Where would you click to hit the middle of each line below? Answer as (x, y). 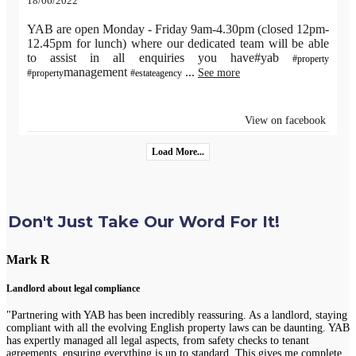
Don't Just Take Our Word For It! (143, 221)
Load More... (178, 152)
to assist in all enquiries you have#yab (160, 58)
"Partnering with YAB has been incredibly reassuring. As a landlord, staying (177, 315)
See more (219, 73)
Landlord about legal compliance (73, 288)
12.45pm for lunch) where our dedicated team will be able (178, 44)
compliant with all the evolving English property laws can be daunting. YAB (178, 328)
